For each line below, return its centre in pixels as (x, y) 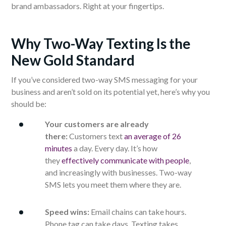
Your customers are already (97, 124)
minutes (59, 148)
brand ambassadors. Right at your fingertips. (88, 6)
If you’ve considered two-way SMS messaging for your (104, 80)
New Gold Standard (73, 60)
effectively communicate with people (125, 160)
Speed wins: (67, 212)
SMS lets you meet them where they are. (113, 185)
